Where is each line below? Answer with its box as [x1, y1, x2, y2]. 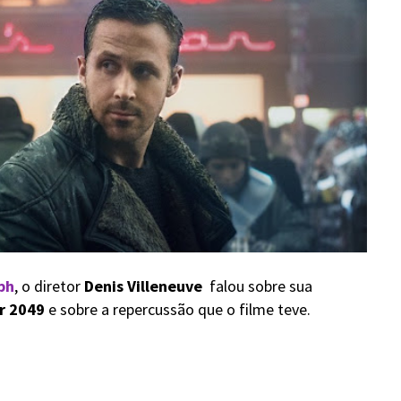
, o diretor [13, 276, 84, 297]
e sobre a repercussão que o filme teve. [44, 299, 311, 320]
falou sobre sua [209, 276, 312, 297]
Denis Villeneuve [83, 276, 209, 297]
